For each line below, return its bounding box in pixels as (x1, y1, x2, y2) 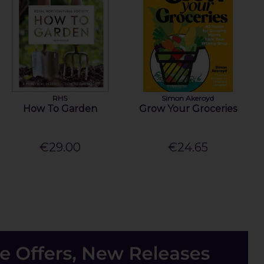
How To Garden (22, 103, 97, 115)
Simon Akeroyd (161, 94, 214, 103)
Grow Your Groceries (138, 103, 237, 115)
